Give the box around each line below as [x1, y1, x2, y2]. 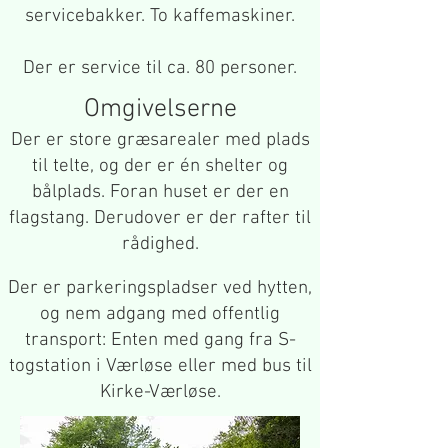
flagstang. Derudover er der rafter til [9, 207, 311, 230]
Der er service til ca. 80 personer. [23, 57, 297, 80]
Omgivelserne [83, 94, 237, 125]
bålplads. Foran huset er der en [31, 181, 289, 204]
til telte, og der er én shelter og [32, 155, 288, 178]
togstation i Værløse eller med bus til [8, 355, 312, 378]
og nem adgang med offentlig [40, 303, 280, 326]
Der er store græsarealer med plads [10, 129, 310, 152]
